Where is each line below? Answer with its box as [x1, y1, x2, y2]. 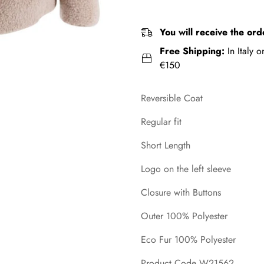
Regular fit [141, 114, 181, 128]
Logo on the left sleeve [141, 161, 231, 176]
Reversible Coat [141, 91, 203, 105]
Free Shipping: [160, 44, 227, 58]
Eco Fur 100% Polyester [141, 232, 239, 246]
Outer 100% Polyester [141, 209, 227, 223]
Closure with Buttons [141, 185, 221, 199]
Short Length [141, 138, 190, 152]
